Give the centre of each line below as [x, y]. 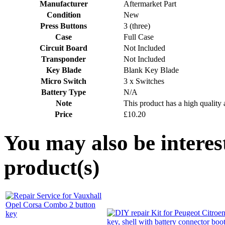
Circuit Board [64, 48]
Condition [64, 15]
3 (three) [137, 26]
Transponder [64, 59]
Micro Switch [64, 81]
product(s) [52, 168]
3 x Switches [144, 81]
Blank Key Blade [151, 70]
